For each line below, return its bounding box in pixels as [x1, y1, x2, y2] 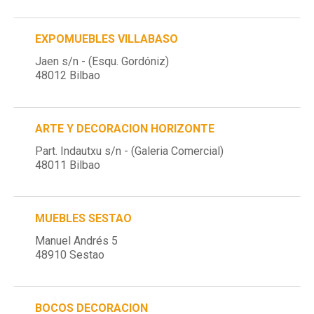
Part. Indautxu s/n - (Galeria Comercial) [35, 144, 224, 158]
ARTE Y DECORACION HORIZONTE [35, 121, 215, 135]
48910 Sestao [35, 247, 105, 261]
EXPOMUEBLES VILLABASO [35, 32, 179, 46]
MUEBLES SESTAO [35, 211, 132, 225]
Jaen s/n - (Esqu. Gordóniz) [35, 55, 170, 69]
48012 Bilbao [35, 69, 101, 83]
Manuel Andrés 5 [35, 233, 118, 247]
